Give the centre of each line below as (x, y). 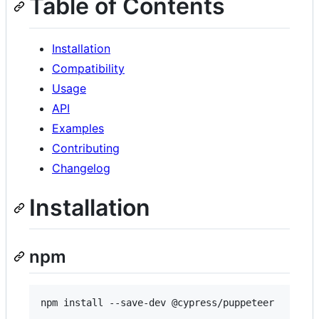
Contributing (86, 148)
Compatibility (88, 68)
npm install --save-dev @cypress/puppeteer (157, 303)
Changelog (81, 168)
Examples (78, 128)
